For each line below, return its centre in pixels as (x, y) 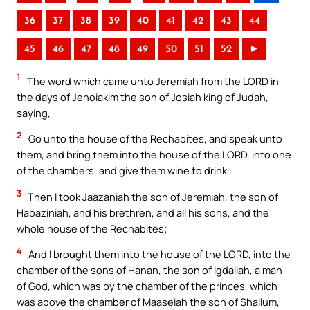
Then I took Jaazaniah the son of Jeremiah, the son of (152, 196)
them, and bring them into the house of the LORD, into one (154, 155)
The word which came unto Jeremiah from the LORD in (152, 81)
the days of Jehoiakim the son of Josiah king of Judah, (143, 97)
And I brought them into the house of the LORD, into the (158, 254)
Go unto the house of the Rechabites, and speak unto (154, 139)
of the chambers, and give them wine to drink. (123, 171)
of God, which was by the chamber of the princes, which (147, 286)
